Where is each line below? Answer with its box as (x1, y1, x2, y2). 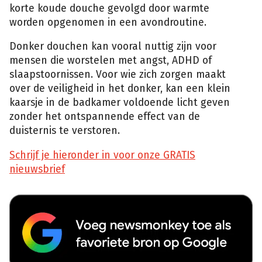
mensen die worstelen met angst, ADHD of (9, 54, 212, 67)
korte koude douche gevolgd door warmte (9, 2, 209, 15)
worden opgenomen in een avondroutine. (9, 16, 206, 29)
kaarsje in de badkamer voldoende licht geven (9, 96, 230, 109)
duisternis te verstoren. (9, 125, 120, 137)
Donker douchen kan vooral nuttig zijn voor (9, 40, 216, 53)
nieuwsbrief (9, 163, 65, 175)
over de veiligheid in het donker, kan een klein (9, 82, 230, 95)
